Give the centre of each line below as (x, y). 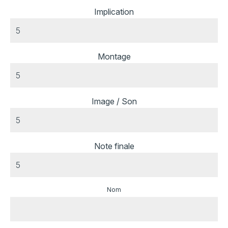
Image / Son (114, 102)
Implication (114, 12)
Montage (114, 57)
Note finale (114, 146)
